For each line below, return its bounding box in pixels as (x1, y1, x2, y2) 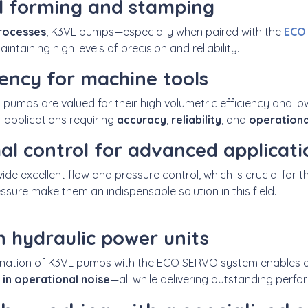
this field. (230, 184, 276, 198)
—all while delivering (110, 272, 211, 286)
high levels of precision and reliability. (53, 41, 239, 55)
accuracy (117, 112, 166, 126)
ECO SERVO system (157, 255, 258, 269)
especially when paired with (123, 24, 262, 38)
